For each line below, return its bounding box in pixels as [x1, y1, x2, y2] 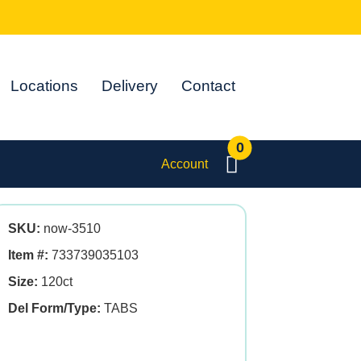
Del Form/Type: [8, 301, 101, 315]
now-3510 [40, 222, 101, 235]
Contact [181, 77, 236, 94]
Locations [10, 77, 79, 94]
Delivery [102, 77, 159, 94]
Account [161, 156, 208, 171]
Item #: [8, 248, 48, 262]
